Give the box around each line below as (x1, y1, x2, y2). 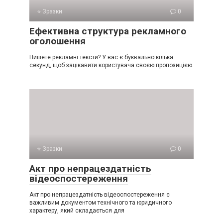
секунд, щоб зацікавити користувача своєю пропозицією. (29, 61, 194, 69)
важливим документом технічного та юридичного (29, 199, 172, 206)
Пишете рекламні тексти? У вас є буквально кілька (29, 53, 173, 61)
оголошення (29, 35, 86, 47)
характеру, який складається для (29, 207, 124, 214)
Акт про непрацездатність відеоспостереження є (29, 191, 170, 198)
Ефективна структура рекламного (29, 25, 186, 37)
